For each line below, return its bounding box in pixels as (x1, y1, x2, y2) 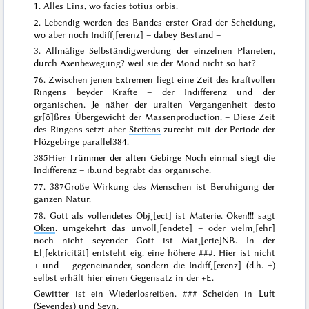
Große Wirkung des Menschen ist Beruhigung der (64, 180, 275, 192)
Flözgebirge (34, 135, 80, 147)
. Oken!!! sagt (220, 209, 275, 221)
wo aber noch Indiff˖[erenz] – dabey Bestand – (34, 28, 221, 40)
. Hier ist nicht (213, 246, 275, 258)
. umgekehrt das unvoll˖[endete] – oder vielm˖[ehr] (55, 221, 275, 233)
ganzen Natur (34, 192, 90, 204)
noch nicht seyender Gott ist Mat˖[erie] (34, 234, 223, 246)
